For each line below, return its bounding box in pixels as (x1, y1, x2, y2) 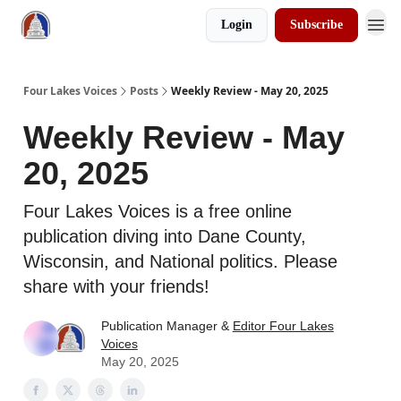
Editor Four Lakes (232, 319, 334, 333)
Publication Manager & (100, 319, 233, 333)
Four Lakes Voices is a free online (23, 201, 292, 221)
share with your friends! (23, 277, 209, 296)
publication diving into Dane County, (23, 226, 306, 246)
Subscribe (290, 18, 343, 31)
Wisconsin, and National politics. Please (23, 252, 337, 271)
